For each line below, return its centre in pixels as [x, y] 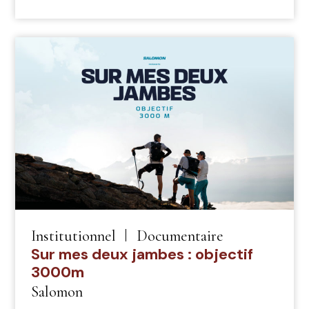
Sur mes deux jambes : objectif [142, 254]
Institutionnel [73, 235]
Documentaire [180, 235]
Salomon [57, 291]
